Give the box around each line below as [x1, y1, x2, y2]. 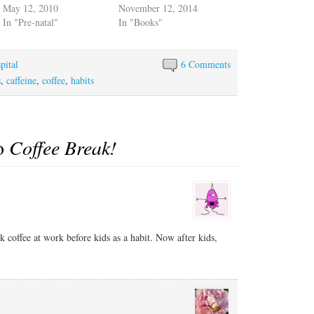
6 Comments [181, 57, 231, 71]
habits [71, 73, 94, 87]
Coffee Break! [9, 134, 116, 161]
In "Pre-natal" [3, 15, 59, 29]
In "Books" [118, 15, 163, 29]
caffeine [6, 73, 36, 87]
